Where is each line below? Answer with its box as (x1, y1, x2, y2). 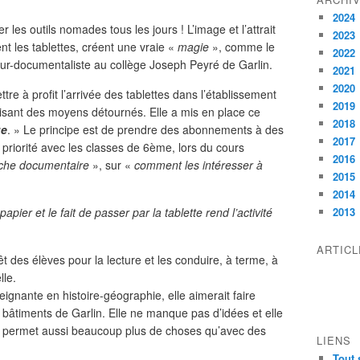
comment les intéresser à (134, 157, 263, 173)
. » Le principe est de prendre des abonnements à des (7, 121, 284, 137)
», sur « (92, 157, 134, 173)
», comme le (209, 39, 275, 55)
